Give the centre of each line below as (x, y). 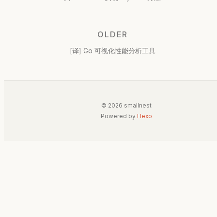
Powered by (119, 116)
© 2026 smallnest (126, 105)
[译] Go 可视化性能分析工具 (112, 51)
